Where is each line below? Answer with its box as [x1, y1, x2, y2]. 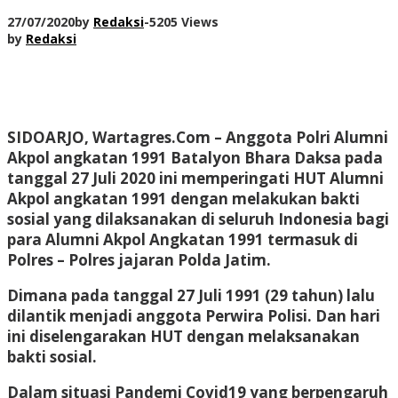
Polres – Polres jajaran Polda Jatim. [7, 249, 271, 270]
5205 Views [149, 12, 219, 30]
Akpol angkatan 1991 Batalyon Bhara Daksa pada [7, 147, 383, 168]
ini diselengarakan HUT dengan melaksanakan [7, 325, 360, 346]
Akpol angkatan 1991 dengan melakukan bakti [7, 187, 360, 209]
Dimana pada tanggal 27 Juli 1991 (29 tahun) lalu [7, 284, 375, 306]
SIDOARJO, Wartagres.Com [7, 126, 211, 147]
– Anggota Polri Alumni [211, 126, 388, 147]
